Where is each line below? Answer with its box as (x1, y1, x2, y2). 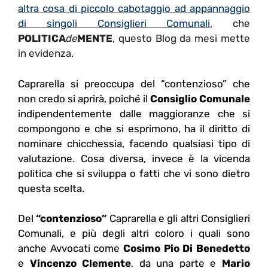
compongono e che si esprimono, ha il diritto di (18, 122, 250, 135)
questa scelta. (18, 182, 84, 194)
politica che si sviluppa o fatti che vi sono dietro (18, 167, 250, 179)
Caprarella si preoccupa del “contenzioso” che (18, 77, 250, 90)
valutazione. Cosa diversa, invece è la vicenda (18, 152, 250, 165)
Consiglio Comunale (150, 92, 250, 105)
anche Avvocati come (18, 242, 123, 255)
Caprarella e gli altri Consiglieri (106, 212, 251, 225)
